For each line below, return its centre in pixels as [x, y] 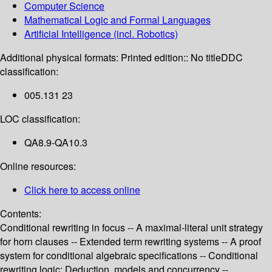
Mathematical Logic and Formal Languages [117, 20]
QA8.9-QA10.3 [56, 143]
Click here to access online [82, 190]
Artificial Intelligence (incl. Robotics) [101, 34]
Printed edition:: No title [171, 58]
